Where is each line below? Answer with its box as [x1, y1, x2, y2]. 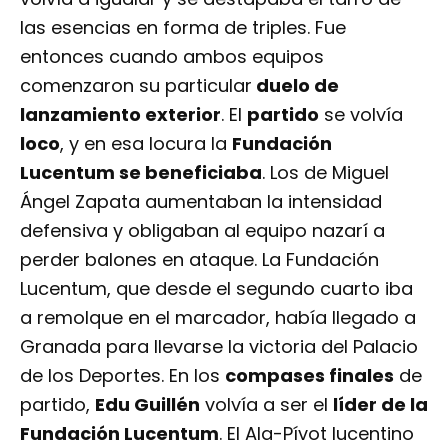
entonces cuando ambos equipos [20, 44, 324, 70]
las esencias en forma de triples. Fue [20, 15, 346, 41]
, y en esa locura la [60, 131, 232, 157]
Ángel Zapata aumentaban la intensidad [20, 189, 382, 215]
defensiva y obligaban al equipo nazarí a [20, 218, 385, 244]
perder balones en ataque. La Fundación [20, 247, 379, 273]
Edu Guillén [95, 392, 200, 418]
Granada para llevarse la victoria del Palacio [20, 334, 418, 360]
